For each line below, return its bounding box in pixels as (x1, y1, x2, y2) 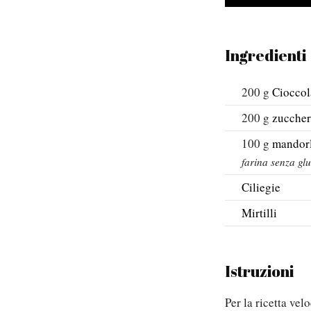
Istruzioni (225, 261, 294, 281)
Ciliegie (242, 179, 280, 195)
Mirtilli (242, 205, 277, 221)
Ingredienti (225, 45, 306, 65)
